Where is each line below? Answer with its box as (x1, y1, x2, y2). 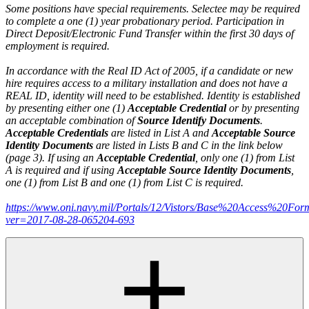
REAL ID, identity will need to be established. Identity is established (6, 89, 300, 101)
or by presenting (229, 101, 299, 114)
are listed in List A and (111, 126, 212, 139)
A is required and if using (6, 163, 117, 176)
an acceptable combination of (6, 114, 137, 126)
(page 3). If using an (6, 151, 97, 163)
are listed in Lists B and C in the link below (96, 139, 283, 151)
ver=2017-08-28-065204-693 (6, 213, 134, 226)
